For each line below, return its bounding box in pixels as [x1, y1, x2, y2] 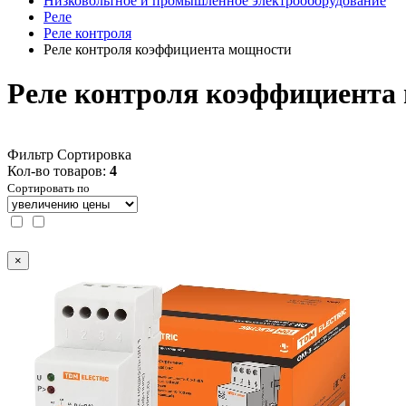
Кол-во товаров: [7, 162, 110, 179]
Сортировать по [7, 180, 90, 195]
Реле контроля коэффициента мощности [43, 42, 292, 57]
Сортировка [57, 146, 131, 162]
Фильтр [7, 146, 53, 162]
